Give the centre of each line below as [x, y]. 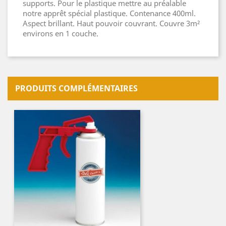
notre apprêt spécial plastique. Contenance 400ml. [109, 13]
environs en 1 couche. [61, 34]
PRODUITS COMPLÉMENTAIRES [76, 89]
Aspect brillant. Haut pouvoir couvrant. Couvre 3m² [111, 23]
